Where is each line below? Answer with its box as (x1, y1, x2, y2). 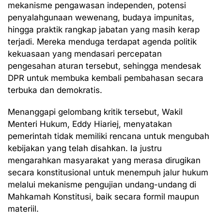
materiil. (8, 204, 39, 214)
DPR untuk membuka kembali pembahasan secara (8, 73, 203, 83)
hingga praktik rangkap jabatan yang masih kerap (8, 25, 200, 34)
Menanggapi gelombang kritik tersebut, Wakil (8, 107, 183, 117)
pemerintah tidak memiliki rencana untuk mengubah (8, 131, 209, 141)
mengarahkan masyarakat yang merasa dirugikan (8, 155, 201, 165)
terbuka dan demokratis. (8, 85, 102, 95)
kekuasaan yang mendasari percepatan (8, 49, 162, 59)
